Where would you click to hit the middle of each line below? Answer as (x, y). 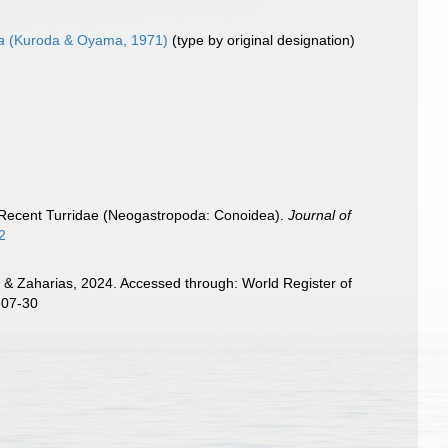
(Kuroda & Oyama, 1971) (87, 40)
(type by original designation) (262, 40)
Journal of (320, 215)
